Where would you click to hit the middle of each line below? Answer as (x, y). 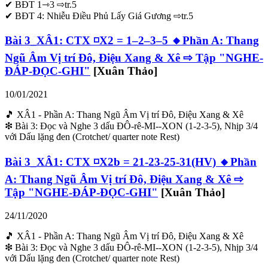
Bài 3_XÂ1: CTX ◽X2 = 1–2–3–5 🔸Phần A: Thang (132, 41)
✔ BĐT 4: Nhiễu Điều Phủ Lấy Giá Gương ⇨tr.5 (99, 16)
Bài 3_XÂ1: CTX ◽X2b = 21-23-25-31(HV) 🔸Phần (131, 162)
